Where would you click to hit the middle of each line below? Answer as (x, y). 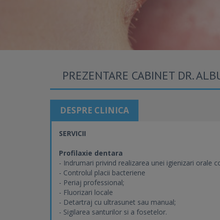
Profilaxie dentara (91, 153)
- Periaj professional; (92, 182)
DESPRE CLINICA (94, 110)
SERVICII (72, 133)
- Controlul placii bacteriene (102, 173)
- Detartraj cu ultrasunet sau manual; (117, 202)
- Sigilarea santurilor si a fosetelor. (113, 212)
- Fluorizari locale (86, 192)
